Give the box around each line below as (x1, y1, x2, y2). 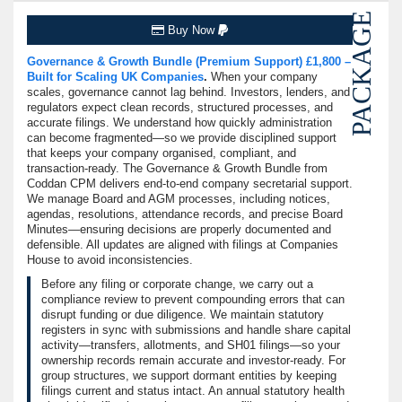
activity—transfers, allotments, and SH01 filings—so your (41, 338, 340, 353)
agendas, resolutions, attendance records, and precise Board (27, 207, 343, 222)
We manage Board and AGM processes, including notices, (27, 192, 330, 206)
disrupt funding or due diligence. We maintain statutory (41, 308, 324, 322)
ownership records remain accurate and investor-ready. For (41, 354, 345, 368)
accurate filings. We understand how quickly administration (27, 116, 332, 130)
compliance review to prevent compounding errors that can (41, 293, 345, 307)
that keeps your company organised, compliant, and (27, 146, 296, 161)
